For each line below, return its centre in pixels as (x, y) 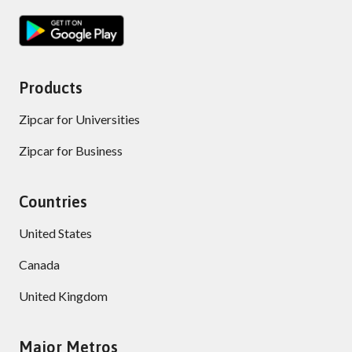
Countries (53, 201)
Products (51, 87)
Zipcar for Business (71, 150)
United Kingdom (63, 295)
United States (55, 233)
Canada (39, 264)
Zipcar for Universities (79, 119)
